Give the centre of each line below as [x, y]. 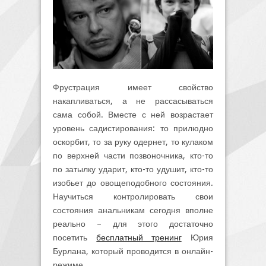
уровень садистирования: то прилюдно [133, 129]
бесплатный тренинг [139, 238]
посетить [74, 238]
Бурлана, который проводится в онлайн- [133, 251]
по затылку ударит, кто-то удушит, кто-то [133, 170]
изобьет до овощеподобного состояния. [133, 183]
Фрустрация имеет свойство [133, 88]
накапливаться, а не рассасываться [133, 101]
